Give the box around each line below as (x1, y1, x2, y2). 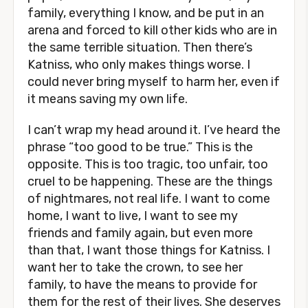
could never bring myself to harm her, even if (27, 74, 280, 89)
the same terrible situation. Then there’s (27, 40, 252, 55)
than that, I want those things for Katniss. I (27, 243, 270, 258)
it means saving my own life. (27, 91, 188, 107)
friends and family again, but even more (27, 225, 253, 241)
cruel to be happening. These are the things (27, 174, 272, 189)
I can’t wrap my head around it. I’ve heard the (27, 122, 280, 137)
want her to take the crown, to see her (27, 260, 243, 275)
